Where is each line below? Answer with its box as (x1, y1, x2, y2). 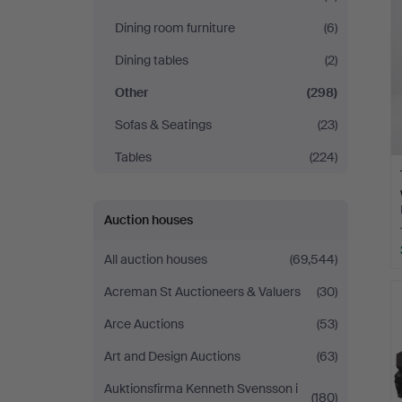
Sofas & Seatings (115, 117, 212, 133)
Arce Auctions (104, 316, 184, 332)
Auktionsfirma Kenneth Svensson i (104, 380, 298, 397)
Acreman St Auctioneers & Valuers (104, 284, 301, 300)
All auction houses (104, 251, 207, 267)
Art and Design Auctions (104, 348, 240, 364)
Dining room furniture (115, 20, 235, 36)
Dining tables (115, 52, 188, 68)
